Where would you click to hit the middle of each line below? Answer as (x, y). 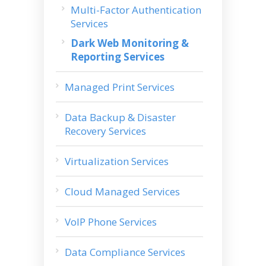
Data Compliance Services (125, 252)
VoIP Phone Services (111, 222)
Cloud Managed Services (122, 192)
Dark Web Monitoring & (130, 43)
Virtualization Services (117, 161)
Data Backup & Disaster (120, 118)
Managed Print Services (120, 87)
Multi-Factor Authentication (136, 10)
